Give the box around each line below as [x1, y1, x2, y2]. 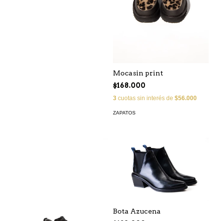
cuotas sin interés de [116, 95, 175, 102]
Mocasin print [113, 69, 163, 77]
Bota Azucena [113, 207, 161, 216]
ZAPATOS [113, 110, 136, 116]
